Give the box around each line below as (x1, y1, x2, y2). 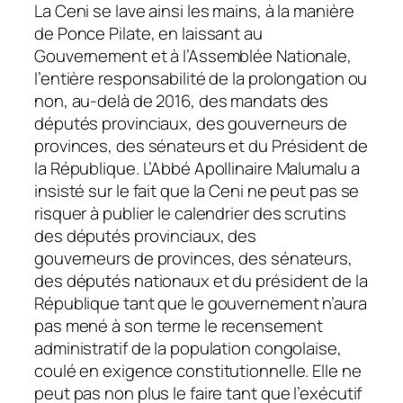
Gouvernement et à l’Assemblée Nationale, (34, 43, 352, 67)
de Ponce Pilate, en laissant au (34, 21, 263, 45)
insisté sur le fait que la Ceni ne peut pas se (34, 178, 360, 202)
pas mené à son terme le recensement (34, 313, 323, 337)
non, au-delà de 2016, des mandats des (34, 88, 329, 112)
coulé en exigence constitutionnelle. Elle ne (34, 358, 362, 382)
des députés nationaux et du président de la (34, 268, 368, 292)
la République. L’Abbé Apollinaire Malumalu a (34, 156, 360, 180)
